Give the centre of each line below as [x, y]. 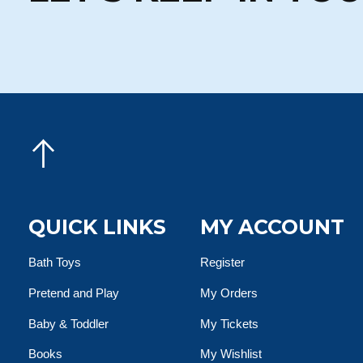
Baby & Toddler [68, 323]
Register [223, 263]
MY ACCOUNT [273, 226]
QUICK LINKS [97, 226]
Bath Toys [55, 263]
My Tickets [230, 323]
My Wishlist [231, 354]
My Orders [229, 293]
